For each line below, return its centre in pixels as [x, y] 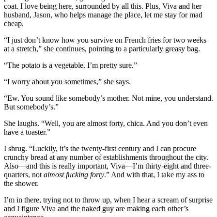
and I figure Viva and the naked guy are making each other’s [96, 208]
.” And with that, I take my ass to [154, 174]
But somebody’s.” [31, 107]
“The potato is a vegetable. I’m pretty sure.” [70, 65]
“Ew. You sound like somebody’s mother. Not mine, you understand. [108, 98]
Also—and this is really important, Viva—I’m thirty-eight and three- [108, 166]
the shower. [21, 183]
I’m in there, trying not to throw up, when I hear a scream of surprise [108, 200]
